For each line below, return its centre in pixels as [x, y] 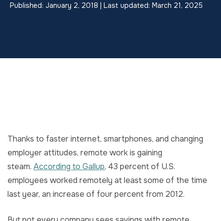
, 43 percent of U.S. [140, 166]
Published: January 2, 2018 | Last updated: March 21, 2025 [106, 5]
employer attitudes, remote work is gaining [85, 153]
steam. [20, 166]
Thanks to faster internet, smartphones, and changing [105, 139]
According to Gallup [69, 166]
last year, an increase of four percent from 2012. [96, 194]
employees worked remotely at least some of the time [107, 180]
